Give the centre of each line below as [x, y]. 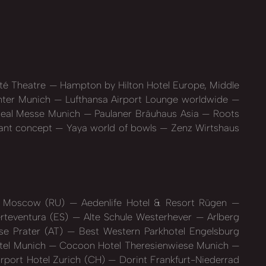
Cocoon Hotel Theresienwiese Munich [144, 246]
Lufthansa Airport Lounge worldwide [147, 99]
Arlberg [221, 217]
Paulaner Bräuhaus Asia [147, 113]
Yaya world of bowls [112, 127]
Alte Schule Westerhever [138, 217]
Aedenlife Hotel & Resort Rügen [154, 203]
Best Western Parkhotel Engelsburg [157, 231]
